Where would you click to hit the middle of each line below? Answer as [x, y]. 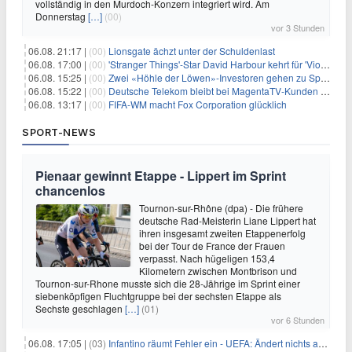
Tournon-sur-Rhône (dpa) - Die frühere [221, 208]
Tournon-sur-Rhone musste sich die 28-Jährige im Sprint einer [168, 283]
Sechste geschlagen [80, 308]
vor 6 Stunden [298, 320]
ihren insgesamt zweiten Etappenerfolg [222, 233]
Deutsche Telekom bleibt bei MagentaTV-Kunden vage [214, 91]
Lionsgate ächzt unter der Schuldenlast [192, 51]
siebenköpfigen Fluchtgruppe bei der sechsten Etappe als [158, 296]
